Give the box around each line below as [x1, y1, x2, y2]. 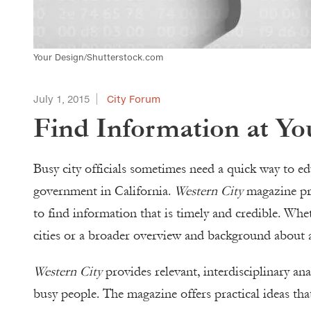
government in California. [33, 183, 174, 199]
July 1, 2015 [33, 93, 90, 105]
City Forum [107, 93, 160, 105]
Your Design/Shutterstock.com [33, 52, 163, 62]
